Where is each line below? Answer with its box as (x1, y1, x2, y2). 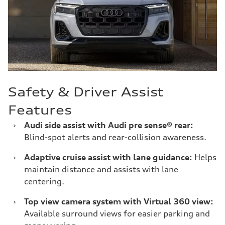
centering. (24, 176, 64, 186)
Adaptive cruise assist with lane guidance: (24, 152, 192, 162)
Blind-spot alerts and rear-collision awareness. (24, 132, 206, 142)
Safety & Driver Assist (8, 84, 164, 99)
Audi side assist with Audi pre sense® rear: (24, 120, 193, 130)
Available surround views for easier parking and (24, 208, 210, 218)
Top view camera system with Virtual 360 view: (24, 196, 213, 206)
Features (8, 102, 72, 118)
